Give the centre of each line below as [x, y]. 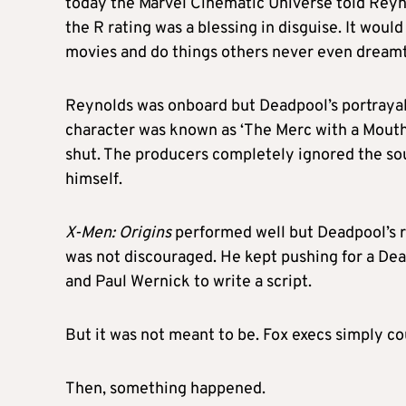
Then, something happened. [165, 390]
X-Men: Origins [118, 234]
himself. [94, 180]
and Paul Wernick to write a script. [188, 283]
